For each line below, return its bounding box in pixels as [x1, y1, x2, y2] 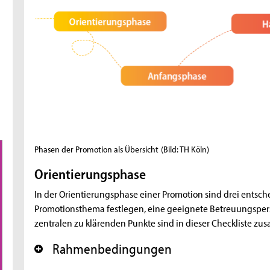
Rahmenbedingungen [52, 240, 172, 257]
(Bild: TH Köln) [161, 143, 210, 155]
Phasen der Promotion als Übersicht [34, 143, 159, 155]
